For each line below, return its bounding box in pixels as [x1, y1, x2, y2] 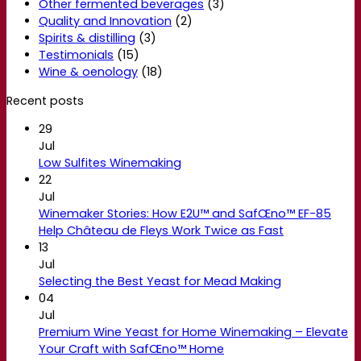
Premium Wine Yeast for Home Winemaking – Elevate [39, 323, 348, 340]
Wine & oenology [39, 64, 138, 81]
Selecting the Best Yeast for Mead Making [39, 272, 281, 289]
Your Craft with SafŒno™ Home [39, 340, 224, 357]
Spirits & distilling [39, 30, 135, 47]
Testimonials [39, 47, 114, 64]
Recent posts [6, 92, 84, 109]
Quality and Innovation [39, 13, 172, 30]
